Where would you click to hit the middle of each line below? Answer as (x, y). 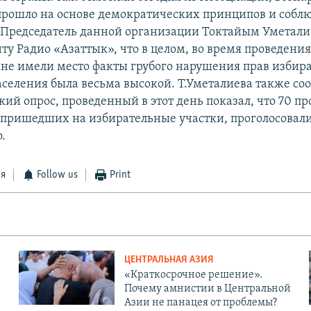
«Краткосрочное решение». (193, 275)
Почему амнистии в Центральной (207, 289)
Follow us (58, 175)
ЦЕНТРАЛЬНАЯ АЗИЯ (169, 260)
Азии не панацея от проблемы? (200, 303)
